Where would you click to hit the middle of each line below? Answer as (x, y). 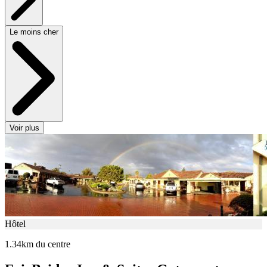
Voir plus (24, 128)
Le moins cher (34, 32)
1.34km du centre (38, 244)
